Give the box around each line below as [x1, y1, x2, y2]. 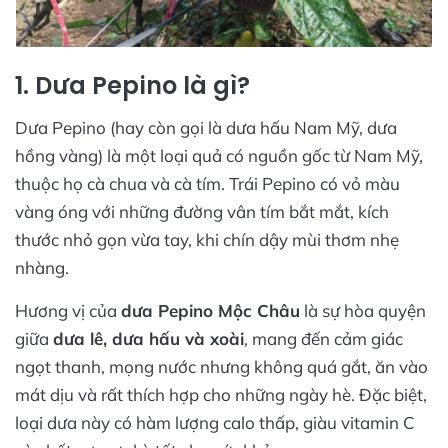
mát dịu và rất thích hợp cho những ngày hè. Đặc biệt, [15, 383, 427, 405]
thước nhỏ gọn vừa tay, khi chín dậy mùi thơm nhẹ [15, 228, 399, 250]
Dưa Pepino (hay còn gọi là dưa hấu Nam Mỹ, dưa [15, 116, 397, 138]
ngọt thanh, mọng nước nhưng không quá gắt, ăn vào [15, 355, 428, 377]
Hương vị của [15, 299, 121, 321]
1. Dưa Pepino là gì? [15, 68, 250, 102]
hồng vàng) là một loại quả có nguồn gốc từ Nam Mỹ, [15, 144, 423, 166]
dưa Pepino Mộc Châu [121, 299, 300, 321]
